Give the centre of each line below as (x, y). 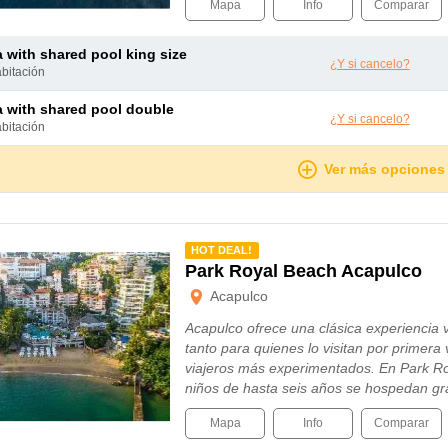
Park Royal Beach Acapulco (303, 271)
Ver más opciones (384, 169)
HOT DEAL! (222, 250)
